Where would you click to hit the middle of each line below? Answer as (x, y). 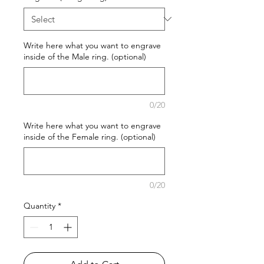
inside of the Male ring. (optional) (85, 56)
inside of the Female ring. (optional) (90, 136)
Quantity (39, 205)
